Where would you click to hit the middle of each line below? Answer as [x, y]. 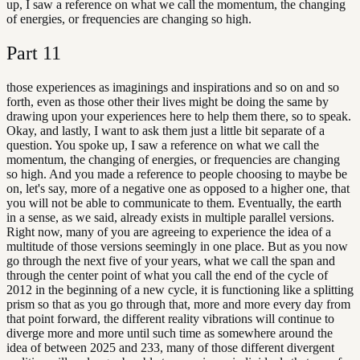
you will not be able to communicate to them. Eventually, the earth [174, 202]
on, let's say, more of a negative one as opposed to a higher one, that [178, 188]
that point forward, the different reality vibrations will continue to [170, 318]
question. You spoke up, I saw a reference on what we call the [163, 145]
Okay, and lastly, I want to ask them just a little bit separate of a [166, 130]
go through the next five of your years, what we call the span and [171, 260]
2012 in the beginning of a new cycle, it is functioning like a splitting [180, 289]
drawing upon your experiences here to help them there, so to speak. [179, 116]
